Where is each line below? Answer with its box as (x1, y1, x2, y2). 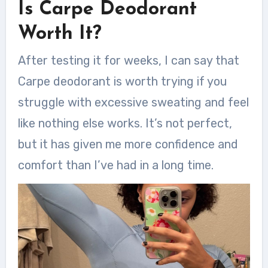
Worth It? (17, 24, 102, 44)
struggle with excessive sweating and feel (17, 95, 249, 109)
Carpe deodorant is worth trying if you (17, 74, 227, 89)
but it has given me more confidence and (17, 137, 238, 151)
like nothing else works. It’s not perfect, (17, 116, 232, 130)
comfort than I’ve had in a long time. (17, 158, 214, 172)
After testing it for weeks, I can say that (17, 53, 239, 68)
